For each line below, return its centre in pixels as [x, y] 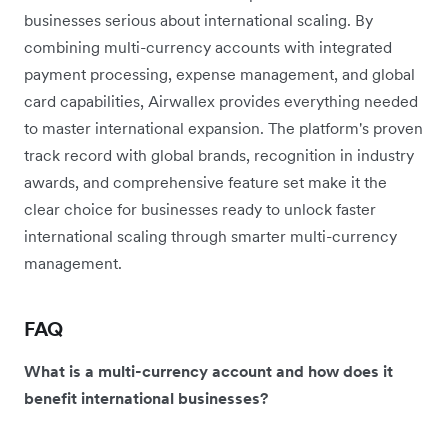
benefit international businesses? [146, 397]
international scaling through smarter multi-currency [210, 235]
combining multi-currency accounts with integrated [208, 46]
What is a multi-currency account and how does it [208, 370]
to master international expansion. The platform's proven [223, 127]
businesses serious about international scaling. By [198, 19]
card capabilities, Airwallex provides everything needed [221, 100]
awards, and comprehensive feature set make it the [205, 181]
